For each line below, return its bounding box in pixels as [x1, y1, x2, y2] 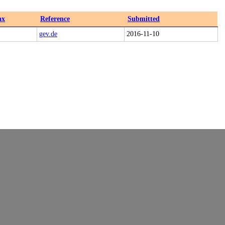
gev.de [39, 30, 57, 38]
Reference [40, 15, 70, 23]
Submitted [128, 15, 160, 23]
